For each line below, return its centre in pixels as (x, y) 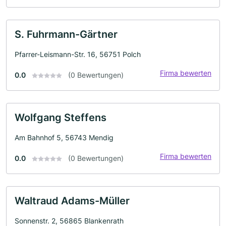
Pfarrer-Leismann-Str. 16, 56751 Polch (78, 54)
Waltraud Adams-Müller (72, 201)
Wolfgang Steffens (61, 117)
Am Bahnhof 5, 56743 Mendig (64, 137)
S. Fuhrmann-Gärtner (66, 34)
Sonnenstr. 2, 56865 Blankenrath (69, 220)
